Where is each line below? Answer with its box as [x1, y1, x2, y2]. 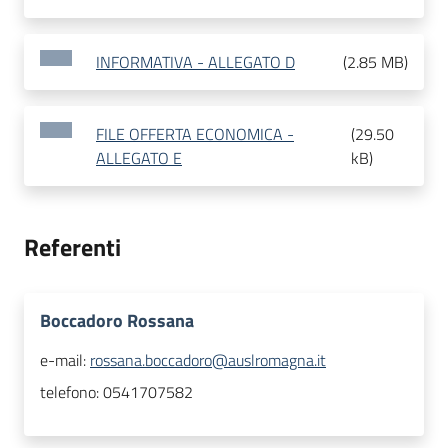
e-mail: [40, 348, 90, 373]
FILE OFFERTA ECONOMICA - [96, 122, 294, 147]
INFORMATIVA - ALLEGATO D [96, 50, 295, 75]
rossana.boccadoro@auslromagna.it [90, 348, 326, 373]
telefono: [40, 380, 103, 405]
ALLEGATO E [96, 146, 182, 171]
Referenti [24, 229, 121, 266]
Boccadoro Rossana [40, 307, 194, 335]
